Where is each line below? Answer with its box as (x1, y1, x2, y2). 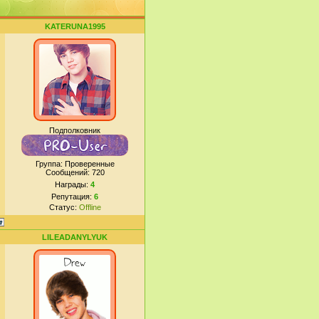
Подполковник (49, 126, 100, 135)
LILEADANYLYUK (42, 233, 108, 241)
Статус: (48, 203, 79, 211)
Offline (78, 203, 101, 211)
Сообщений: (45, 168, 92, 177)
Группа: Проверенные (35, 159, 115, 168)
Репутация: (51, 192, 94, 201)
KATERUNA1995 (44, 22, 105, 31)
